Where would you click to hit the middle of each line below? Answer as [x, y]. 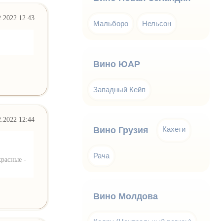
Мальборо [111, 23]
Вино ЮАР [117, 64]
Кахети [174, 129]
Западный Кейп [120, 90]
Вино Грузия [121, 130]
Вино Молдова [126, 196]
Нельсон [157, 23]
